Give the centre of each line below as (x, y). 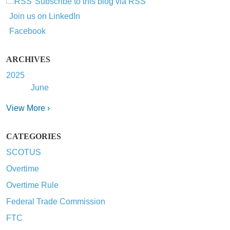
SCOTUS (24, 152)
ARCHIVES (28, 59)
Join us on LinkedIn (45, 16)
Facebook (27, 31)
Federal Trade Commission (56, 201)
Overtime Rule (32, 185)
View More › (28, 108)
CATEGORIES (34, 136)
